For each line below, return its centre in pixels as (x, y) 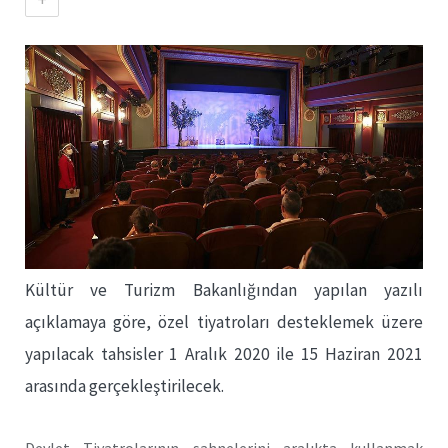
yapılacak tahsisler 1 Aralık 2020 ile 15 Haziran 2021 (224, 353)
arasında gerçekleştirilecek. (124, 385)
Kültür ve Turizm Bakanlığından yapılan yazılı (224, 289)
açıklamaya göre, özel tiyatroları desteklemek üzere (224, 321)
